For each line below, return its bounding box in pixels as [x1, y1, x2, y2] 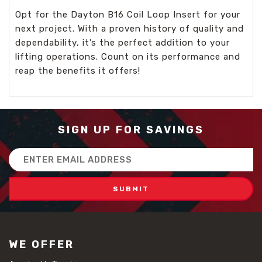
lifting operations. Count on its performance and [15, 51, 240, 62]
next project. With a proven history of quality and [15, 23, 244, 34]
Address [9, 161, 44, 171]
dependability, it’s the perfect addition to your [15, 37, 230, 48]
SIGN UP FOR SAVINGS [58, 123, 204, 136]
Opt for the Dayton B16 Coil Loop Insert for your [15, 9, 240, 20]
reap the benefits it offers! [15, 65, 140, 76]
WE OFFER [9, 237, 74, 251]
